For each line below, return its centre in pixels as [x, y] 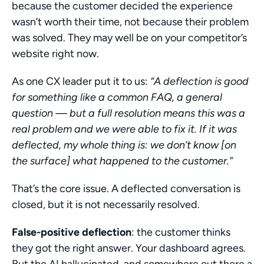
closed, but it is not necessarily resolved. [106, 204]
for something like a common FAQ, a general [117, 97]
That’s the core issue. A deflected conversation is [126, 189]
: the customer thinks [181, 232]
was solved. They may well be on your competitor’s [129, 38]
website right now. [55, 54]
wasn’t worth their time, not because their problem [130, 22]
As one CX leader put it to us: [81, 81]
